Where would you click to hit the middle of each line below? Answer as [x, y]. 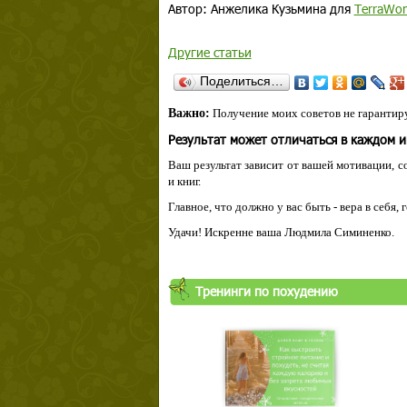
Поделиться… [241, 81]
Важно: [189, 113]
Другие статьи [209, 52]
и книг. [184, 181]
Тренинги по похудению [266, 291]
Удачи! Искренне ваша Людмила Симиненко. [281, 232]
